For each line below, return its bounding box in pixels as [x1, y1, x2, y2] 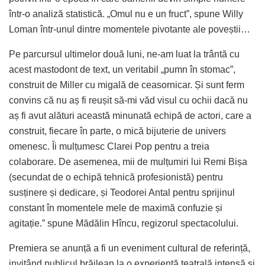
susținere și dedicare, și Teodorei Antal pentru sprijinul [9, 187, 235, 198]
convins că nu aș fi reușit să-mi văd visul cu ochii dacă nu [9, 95, 248, 105]
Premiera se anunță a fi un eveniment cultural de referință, [9, 243, 250, 253]
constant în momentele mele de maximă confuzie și [9, 202, 222, 213]
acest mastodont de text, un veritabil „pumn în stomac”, [9, 64, 235, 75]
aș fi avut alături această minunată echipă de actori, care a [9, 110, 251, 121]
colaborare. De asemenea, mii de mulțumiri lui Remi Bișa [9, 156, 247, 167]
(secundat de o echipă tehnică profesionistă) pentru [9, 172, 223, 182]
